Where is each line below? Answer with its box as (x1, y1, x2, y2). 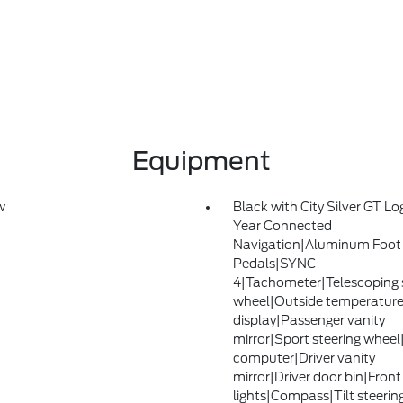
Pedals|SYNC (232, 256, 316, 271)
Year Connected (232, 219, 332, 233)
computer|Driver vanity (232, 351, 375, 365)
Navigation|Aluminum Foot (232, 237, 401, 252)
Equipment (131, 146, 271, 176)
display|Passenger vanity (232, 313, 385, 327)
